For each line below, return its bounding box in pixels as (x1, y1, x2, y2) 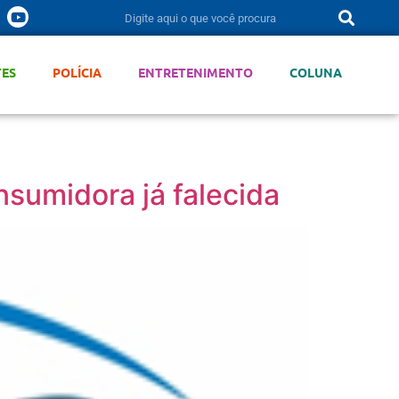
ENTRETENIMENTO (137, 64, 253, 80)
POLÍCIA (52, 64, 102, 80)
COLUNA (289, 64, 342, 80)
